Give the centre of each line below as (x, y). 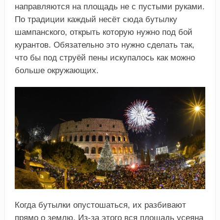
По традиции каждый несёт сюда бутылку (96, 20)
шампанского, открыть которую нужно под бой (103, 32)
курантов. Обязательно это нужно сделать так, (104, 45)
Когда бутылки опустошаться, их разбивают (100, 205)
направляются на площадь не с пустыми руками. (110, 7)
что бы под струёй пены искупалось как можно (105, 58)
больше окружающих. (56, 71)
